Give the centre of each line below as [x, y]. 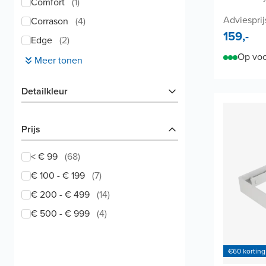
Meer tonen [58, 60]
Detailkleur [45, 91]
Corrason [50, 21]
